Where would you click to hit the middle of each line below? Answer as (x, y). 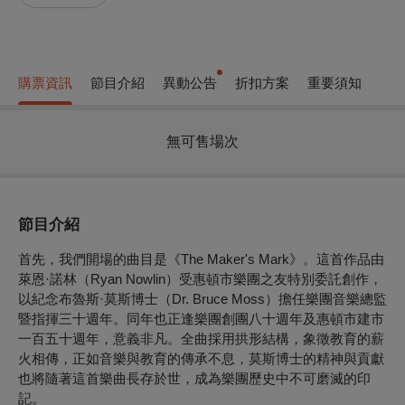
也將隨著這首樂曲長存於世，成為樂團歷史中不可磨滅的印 (194, 378)
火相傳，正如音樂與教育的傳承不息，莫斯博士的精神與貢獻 (201, 358)
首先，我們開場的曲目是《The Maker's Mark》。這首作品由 (201, 259)
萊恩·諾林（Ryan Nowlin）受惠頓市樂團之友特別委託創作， (200, 278)
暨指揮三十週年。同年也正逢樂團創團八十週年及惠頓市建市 (201, 318)
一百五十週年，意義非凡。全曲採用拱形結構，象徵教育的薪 (201, 338)
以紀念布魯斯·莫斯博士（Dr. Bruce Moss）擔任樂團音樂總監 (202, 298)
